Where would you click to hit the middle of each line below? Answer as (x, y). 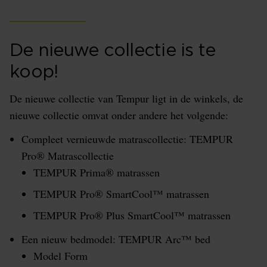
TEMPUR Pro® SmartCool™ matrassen (121, 194)
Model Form (60, 256)
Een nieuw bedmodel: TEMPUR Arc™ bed (116, 239)
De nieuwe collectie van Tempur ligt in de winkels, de (126, 99)
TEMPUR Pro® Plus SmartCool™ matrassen (132, 215)
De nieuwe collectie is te (113, 51)
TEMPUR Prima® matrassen (97, 173)
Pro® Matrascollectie (68, 156)
